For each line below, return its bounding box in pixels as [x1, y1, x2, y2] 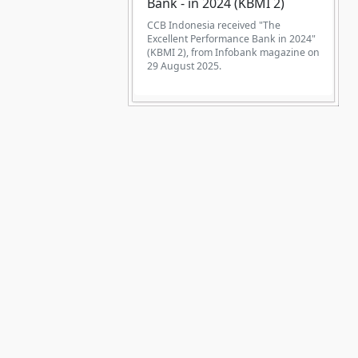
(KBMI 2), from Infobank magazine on [147, 46, 320, 60]
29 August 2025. [147, 59, 221, 74]
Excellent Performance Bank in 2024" [147, 32, 316, 46]
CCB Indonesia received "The [147, 18, 280, 33]
